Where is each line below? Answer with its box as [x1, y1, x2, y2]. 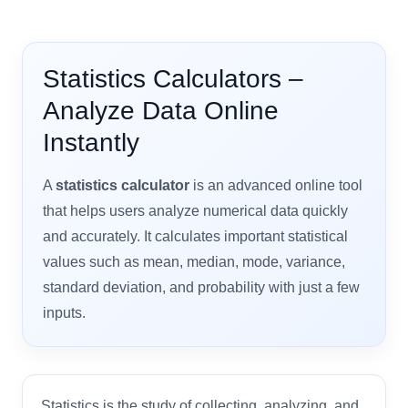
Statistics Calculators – [43, 64, 303, 93]
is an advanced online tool [189, 177, 362, 193]
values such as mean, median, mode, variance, [43, 253, 345, 270]
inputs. [43, 304, 86, 321]
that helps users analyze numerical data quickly [43, 202, 348, 219]
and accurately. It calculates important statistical [43, 228, 348, 244]
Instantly [43, 127, 139, 157]
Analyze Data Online [43, 96, 279, 125]
